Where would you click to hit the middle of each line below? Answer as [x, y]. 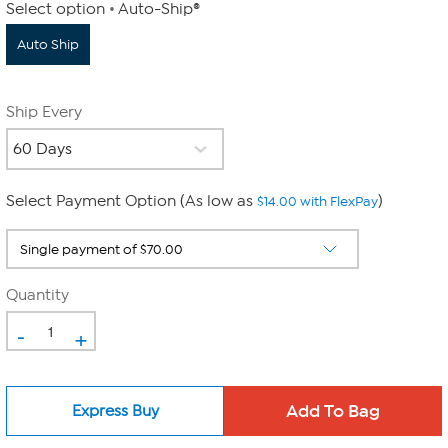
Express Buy [115, 410]
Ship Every [44, 112]
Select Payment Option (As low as [131, 201]
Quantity [37, 295]
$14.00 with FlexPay [317, 201]
